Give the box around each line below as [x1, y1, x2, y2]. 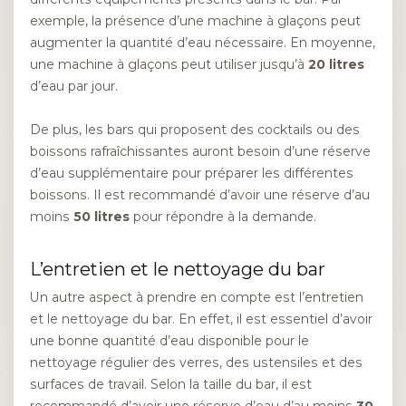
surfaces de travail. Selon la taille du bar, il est [30, 376, 312, 393]
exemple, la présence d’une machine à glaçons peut [30, 12, 361, 29]
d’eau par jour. [30, 77, 118, 94]
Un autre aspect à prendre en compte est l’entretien [30, 289, 363, 306]
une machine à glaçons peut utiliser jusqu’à [30, 55, 308, 72]
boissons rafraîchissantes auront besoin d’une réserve [30, 143, 371, 160]
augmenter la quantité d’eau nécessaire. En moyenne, [30, 34, 375, 51]
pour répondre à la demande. [130, 208, 316, 226]
